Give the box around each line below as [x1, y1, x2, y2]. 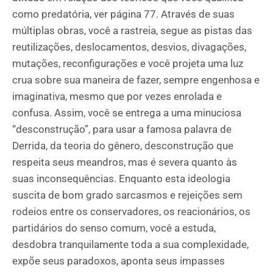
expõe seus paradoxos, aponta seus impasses [12, 255, 225, 267]
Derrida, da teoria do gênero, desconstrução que [12, 140, 233, 152]
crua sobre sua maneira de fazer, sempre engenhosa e [12, 74, 260, 86]
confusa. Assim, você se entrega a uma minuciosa [12, 107, 241, 119]
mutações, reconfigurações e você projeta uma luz [12, 57, 243, 69]
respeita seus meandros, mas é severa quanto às [12, 156, 237, 168]
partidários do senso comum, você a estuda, [12, 222, 216, 234]
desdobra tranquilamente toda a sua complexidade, [12, 238, 249, 250]
